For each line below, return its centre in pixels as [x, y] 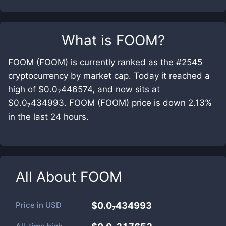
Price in [31, 205]
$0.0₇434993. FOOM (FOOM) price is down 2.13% [110, 103]
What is [89, 40]
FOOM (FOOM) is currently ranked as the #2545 [105, 62]
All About [48, 177]
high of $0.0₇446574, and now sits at [84, 89]
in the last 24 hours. [48, 117]
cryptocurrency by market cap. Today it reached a [109, 76]
